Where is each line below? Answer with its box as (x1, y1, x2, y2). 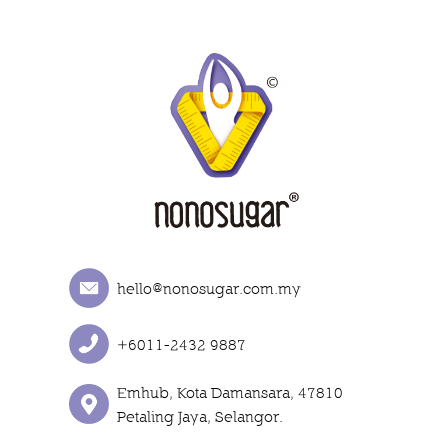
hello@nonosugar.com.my (117, 279, 302, 297)
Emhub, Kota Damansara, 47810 (117, 383, 344, 401)
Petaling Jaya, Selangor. (117, 407, 284, 425)
